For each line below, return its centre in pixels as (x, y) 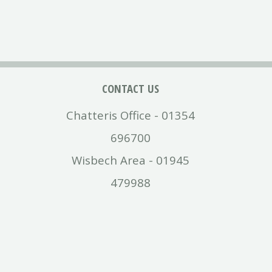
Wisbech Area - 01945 (130, 160)
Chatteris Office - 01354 (130, 115)
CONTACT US (130, 88)
